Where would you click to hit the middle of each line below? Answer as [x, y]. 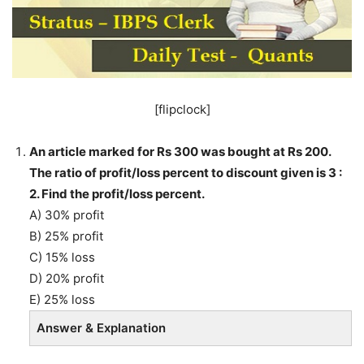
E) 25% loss [62, 300]
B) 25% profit [66, 236]
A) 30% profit [67, 215]
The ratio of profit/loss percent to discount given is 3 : [186, 173]
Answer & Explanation [101, 328]
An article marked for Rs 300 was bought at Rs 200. [180, 152]
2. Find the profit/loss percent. [117, 194]
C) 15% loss [62, 258]
